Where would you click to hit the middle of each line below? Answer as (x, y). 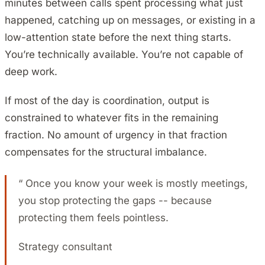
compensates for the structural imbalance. (106, 152)
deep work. (31, 72)
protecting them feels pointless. (93, 218)
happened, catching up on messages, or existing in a (130, 20)
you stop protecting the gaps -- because (115, 201)
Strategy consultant (65, 247)
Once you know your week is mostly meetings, (135, 184)
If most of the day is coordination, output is (107, 101)
